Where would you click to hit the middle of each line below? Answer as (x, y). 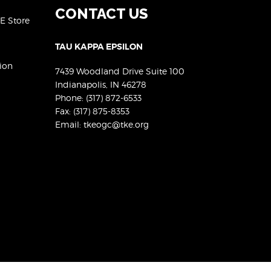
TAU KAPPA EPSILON (99, 46)
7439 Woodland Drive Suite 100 (120, 71)
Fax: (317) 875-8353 (92, 111)
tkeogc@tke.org (116, 124)
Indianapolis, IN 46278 (101, 84)
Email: (69, 124)
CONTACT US (102, 13)
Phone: (70, 97)
